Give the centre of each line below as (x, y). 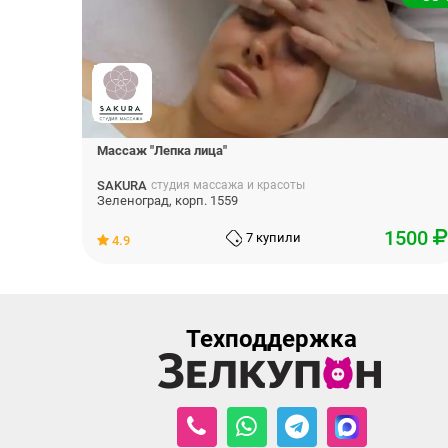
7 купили (273, 237)
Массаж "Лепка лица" (162, 150)
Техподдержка (272, 338)
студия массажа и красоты (228, 184)
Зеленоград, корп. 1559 (167, 200)
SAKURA (122, 185)
